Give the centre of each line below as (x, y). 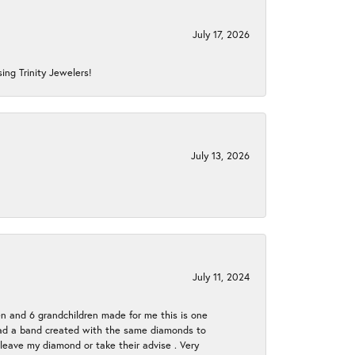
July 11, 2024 (221, 277)
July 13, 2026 (220, 156)
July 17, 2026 (221, 34)
